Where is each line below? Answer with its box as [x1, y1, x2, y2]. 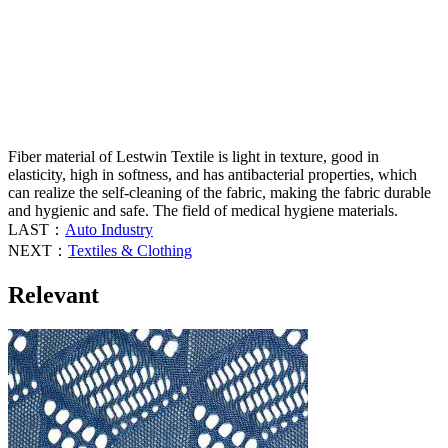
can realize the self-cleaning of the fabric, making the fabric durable [8, 183, 431, 201]
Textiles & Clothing [68, 241, 192, 259]
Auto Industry [65, 220, 153, 238]
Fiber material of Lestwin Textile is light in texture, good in [8, 147, 379, 165]
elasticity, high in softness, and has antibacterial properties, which [8, 165, 417, 183]
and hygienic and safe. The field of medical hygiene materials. [8, 201, 398, 219]
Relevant [8, 281, 99, 308]
